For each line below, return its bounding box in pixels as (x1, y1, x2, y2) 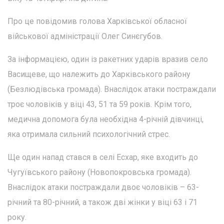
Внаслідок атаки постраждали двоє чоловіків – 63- (7, 182, 199, 192)
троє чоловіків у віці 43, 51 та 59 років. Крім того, (7, 99, 191, 109)
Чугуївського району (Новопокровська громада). (7, 167, 191, 177)
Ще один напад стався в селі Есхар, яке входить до (7, 152, 198, 162)
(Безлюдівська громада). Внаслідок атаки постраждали (7, 84, 216, 94)
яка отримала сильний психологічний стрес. (7, 129, 170, 139)
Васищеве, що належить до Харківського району (7, 69, 190, 79)
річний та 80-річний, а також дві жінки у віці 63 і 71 (7, 197, 197, 207)
